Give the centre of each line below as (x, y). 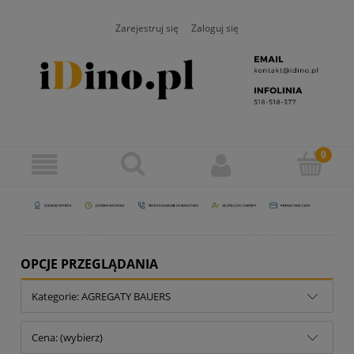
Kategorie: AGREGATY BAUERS (101, 296)
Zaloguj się (215, 27)
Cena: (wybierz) (67, 337)
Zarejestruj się (147, 27)
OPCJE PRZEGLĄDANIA (89, 264)
